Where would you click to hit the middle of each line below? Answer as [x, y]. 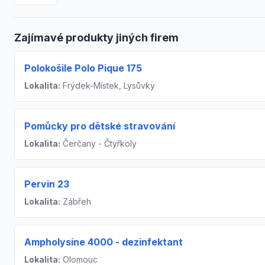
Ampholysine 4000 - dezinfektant [104, 242]
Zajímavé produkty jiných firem [96, 38]
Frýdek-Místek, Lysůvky [108, 86]
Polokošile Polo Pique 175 [83, 68]
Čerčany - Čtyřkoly [98, 144]
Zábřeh [76, 202]
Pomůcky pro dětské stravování [100, 126]
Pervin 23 [47, 184]
